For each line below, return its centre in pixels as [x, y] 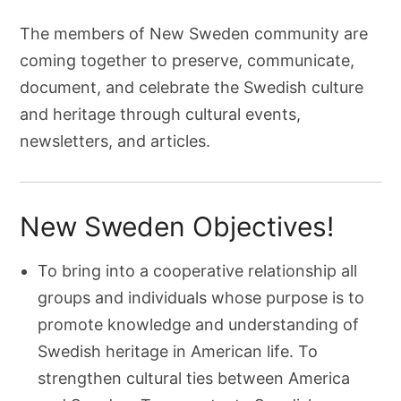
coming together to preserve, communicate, [188, 60]
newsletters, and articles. [115, 141]
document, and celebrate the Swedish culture [192, 87]
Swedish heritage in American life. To [178, 351]
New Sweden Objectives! [177, 226]
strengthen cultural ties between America [194, 378]
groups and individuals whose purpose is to [201, 298]
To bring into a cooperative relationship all [198, 271]
